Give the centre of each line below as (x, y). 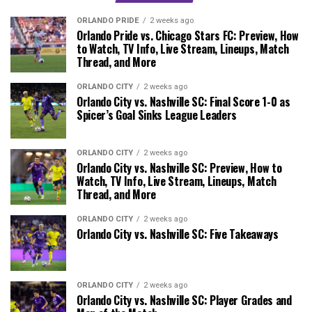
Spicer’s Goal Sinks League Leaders (157, 115)
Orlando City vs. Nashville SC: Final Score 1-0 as (184, 101)
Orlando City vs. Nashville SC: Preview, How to (179, 167)
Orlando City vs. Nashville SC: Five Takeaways (178, 234)
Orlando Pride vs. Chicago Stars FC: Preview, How (188, 35)
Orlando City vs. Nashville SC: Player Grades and (184, 300)
